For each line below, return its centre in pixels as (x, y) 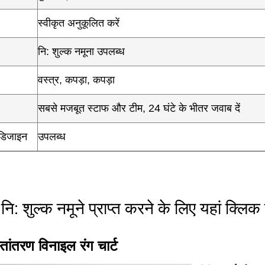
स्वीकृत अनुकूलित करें (79, 23)
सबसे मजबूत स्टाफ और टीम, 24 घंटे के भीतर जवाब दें (139, 108)
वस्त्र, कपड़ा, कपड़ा (76, 80)
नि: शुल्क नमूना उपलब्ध (81, 51)
